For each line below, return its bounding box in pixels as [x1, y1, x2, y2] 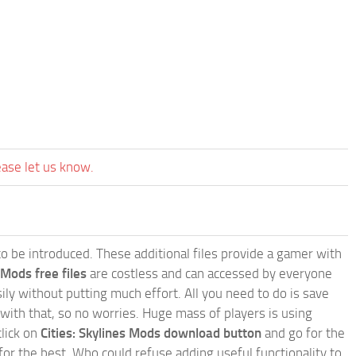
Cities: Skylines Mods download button [41, 325, 261, 342]
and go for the [261, 325, 345, 342]
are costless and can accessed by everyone [87, 265, 332, 282]
